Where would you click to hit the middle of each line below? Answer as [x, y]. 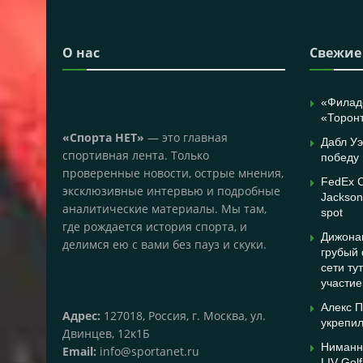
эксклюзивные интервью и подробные [171, 190]
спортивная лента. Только [136, 155]
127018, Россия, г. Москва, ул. [183, 315]
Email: [79, 351]
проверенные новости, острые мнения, [173, 173]
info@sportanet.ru [148, 351]
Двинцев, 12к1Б [106, 333]
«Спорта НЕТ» [103, 137]
